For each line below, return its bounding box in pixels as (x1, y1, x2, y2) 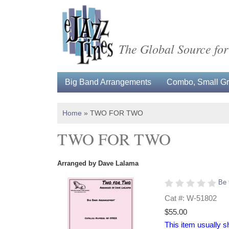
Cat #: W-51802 (165, 194, 217, 202)
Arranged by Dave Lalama (57, 159, 139, 167)
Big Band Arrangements (65, 78, 151, 86)
